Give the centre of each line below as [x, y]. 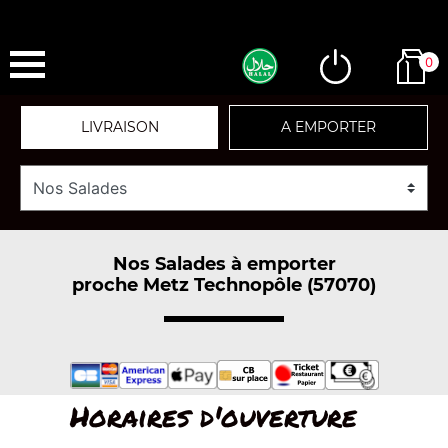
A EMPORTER [328, 127]
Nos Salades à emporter [224, 263]
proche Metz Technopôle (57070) [224, 284]
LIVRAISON [119, 127]
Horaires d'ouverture [213, 416]
